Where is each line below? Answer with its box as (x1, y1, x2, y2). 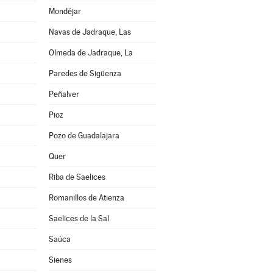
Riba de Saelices (48, 172, 105, 182)
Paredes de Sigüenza (48, 69, 121, 78)
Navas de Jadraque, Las (48, 27, 131, 37)
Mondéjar (48, 7, 81, 16)
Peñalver (48, 90, 79, 99)
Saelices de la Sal (48, 214, 109, 223)
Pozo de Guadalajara (48, 131, 119, 140)
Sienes (48, 255, 72, 264)
